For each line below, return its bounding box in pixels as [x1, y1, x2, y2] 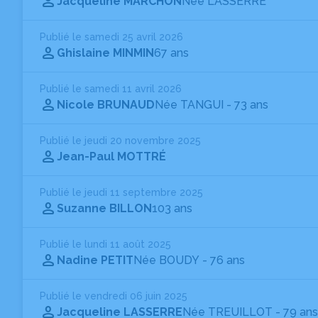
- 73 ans [226, 98, 268, 111]
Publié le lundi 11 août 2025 [40, 238, 171, 250]
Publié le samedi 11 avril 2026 [40, 83, 182, 94]
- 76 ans [202, 253, 245, 267]
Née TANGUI [155, 98, 224, 111]
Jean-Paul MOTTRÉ [57, 150, 166, 163]
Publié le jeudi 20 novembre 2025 [40, 135, 201, 146]
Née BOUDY [133, 253, 199, 267]
